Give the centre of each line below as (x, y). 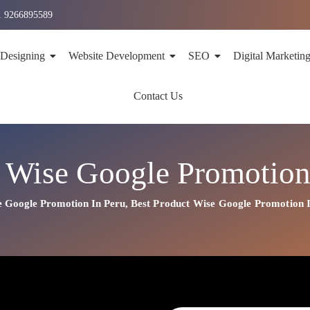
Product (173, 203)
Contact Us (158, 96)
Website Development (116, 56)
